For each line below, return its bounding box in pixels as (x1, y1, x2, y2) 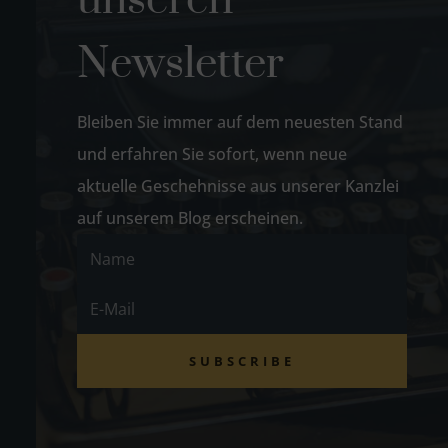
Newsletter (77, 37, 285, 92)
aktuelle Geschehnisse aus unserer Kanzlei (77, 175, 400, 198)
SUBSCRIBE (188, 352, 295, 371)
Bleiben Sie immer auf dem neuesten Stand (77, 111, 404, 134)
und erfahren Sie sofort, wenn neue (77, 143, 348, 166)
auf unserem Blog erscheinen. (77, 207, 304, 230)
